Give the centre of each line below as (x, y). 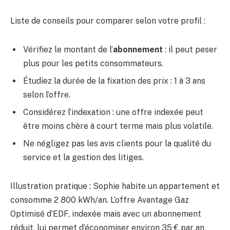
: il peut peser (190, 49)
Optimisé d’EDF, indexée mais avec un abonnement (106, 214)
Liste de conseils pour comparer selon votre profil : (108, 21)
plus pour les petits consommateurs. (93, 63)
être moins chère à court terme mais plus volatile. (118, 126)
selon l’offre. (47, 94)
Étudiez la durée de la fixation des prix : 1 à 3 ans (114, 81)
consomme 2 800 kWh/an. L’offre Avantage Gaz (100, 200)
